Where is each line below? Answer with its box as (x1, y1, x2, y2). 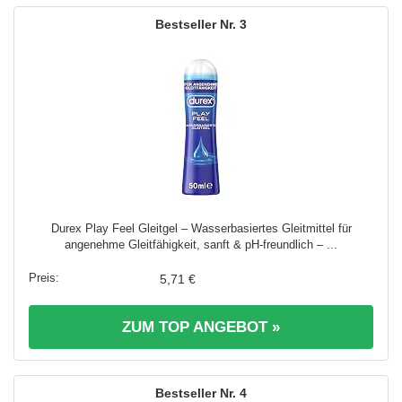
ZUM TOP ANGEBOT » (122, 318, 280, 336)
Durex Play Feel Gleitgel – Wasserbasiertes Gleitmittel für (50, 221, 352, 235)
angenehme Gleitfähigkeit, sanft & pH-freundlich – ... (65, 237, 337, 251)
